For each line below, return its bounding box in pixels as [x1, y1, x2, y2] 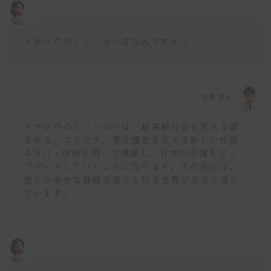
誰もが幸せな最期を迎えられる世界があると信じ [24, 173, 240, 186]
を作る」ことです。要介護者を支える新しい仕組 [24, 133, 240, 146]
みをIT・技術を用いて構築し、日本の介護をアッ [24, 146, 238, 160]
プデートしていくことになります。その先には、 [24, 160, 240, 173]
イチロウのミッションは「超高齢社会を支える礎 [24, 120, 240, 133]
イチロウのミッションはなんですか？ [24, 34, 191, 47]
